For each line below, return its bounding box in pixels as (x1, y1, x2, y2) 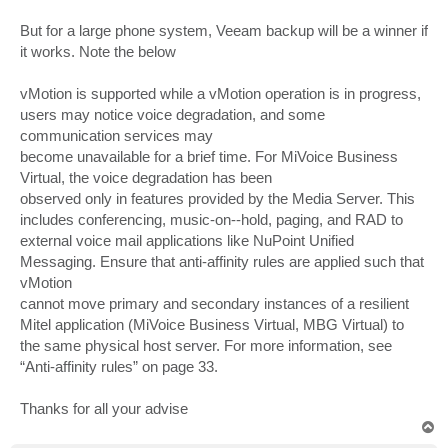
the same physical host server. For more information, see (20, 337, 392, 355)
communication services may (20, 127, 213, 145)
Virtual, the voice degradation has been (20, 169, 272, 187)
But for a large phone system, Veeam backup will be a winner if (20, 22, 428, 40)
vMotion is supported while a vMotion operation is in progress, (20, 85, 421, 103)
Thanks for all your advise (20, 400, 188, 418)
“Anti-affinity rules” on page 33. (20, 358, 218, 376)
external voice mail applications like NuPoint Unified (20, 232, 354, 250)
